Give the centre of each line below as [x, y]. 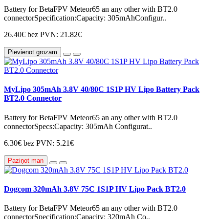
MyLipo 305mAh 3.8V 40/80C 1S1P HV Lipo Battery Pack [102, 89]
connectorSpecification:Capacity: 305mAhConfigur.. [85, 18]
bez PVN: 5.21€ [49, 143]
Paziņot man [26, 160]
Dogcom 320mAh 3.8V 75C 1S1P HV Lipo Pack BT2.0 [95, 189]
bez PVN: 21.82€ [55, 35]
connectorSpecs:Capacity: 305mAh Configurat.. [78, 126]
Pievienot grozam [33, 52]
